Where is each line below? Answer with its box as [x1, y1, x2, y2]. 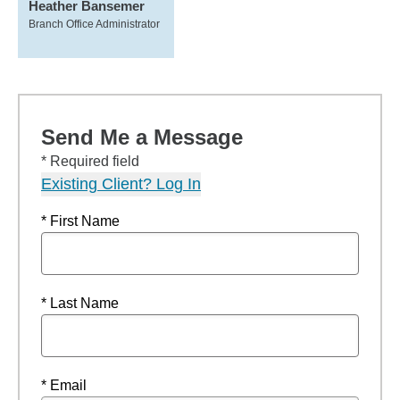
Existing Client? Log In [41, 175, 201, 193]
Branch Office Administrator [29, 18, 160, 30]
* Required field [41, 154, 139, 169]
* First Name [41, 213, 120, 229]
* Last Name [41, 296, 119, 311]
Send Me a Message [41, 125, 243, 149]
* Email [41, 378, 87, 393]
